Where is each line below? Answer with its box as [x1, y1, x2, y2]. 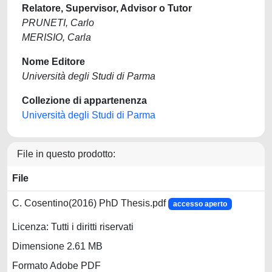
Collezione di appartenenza [22, 95, 147, 106]
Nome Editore [22, 56, 85, 67]
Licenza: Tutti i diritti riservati [12, 222, 134, 233]
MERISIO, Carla [22, 32, 91, 42]
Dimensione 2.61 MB [12, 241, 103, 252]
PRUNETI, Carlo [22, 18, 94, 28]
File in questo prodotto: [17, 149, 115, 159]
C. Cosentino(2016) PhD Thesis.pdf [12, 198, 168, 208]
